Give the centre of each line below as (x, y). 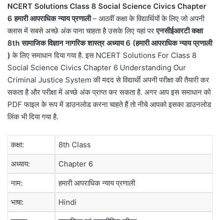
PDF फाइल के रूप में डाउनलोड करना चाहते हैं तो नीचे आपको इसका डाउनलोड (109, 105)
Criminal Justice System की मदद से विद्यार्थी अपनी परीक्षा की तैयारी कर (108, 80)
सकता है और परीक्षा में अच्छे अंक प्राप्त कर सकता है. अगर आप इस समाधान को (109, 92)
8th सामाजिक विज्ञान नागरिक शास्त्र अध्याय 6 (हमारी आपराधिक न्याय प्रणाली (110, 43)
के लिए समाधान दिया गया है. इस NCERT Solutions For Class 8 (103, 55)
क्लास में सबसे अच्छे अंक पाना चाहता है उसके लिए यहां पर (81, 31)
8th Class (75, 145)
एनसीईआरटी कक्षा (179, 31)
